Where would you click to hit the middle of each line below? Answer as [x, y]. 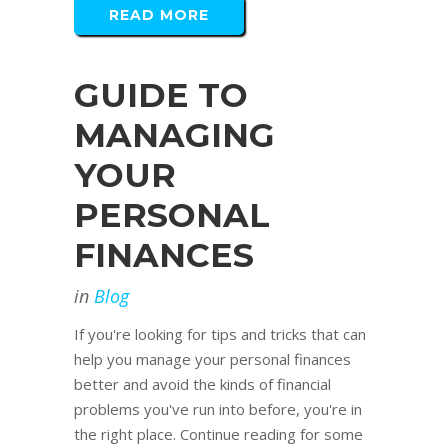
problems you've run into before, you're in [218, 409]
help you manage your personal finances [212, 359]
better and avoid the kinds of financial [202, 384]
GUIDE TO [161, 95]
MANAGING [174, 135]
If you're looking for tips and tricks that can [220, 334]
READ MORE [159, 15]
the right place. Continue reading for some [218, 434]
